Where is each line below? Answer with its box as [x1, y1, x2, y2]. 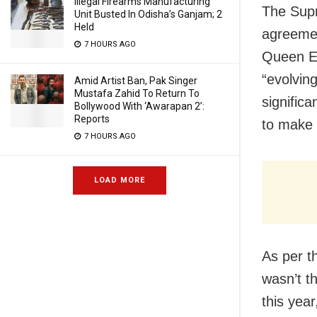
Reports [74, 113, 110, 125]
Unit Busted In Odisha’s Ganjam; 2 [74, 8, 222, 20]
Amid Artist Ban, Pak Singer [74, 75, 197, 86]
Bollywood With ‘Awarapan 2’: [74, 100, 204, 112]
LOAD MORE [94, 175, 145, 185]
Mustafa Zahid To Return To [74, 88, 200, 99]
